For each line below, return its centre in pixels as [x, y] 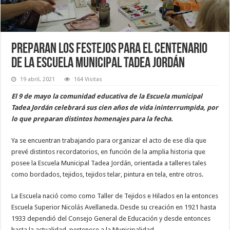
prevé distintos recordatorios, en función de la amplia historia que [109, 151]
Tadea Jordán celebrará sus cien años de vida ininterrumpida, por [115, 107]
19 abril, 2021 [38, 79]
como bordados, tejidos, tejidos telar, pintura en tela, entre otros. [108, 174]
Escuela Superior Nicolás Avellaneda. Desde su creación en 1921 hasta [114, 207]
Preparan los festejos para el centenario [110, 49]
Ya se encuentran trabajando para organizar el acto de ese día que [109, 140]
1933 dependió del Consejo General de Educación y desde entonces [111, 218]
